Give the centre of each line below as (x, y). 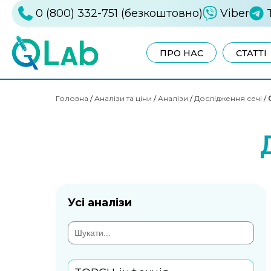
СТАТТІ (251, 53)
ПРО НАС (181, 53)
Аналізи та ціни (123, 98)
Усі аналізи (100, 202)
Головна (72, 98)
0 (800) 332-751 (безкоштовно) (119, 13)
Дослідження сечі (228, 98)
